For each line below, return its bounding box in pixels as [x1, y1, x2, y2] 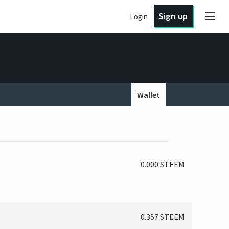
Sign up [158, 10, 188, 22]
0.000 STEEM [140, 158, 185, 169]
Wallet [137, 89, 161, 100]
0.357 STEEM [140, 211, 185, 222]
